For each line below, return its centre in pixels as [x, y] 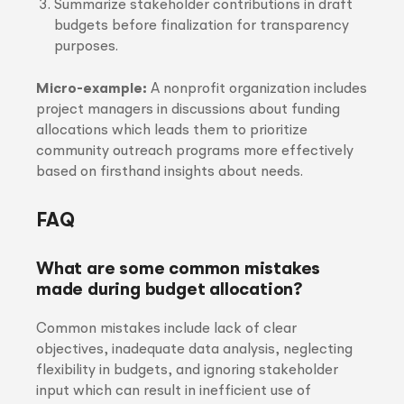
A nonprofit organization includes [257, 89]
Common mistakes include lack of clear [166, 329]
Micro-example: [92, 89]
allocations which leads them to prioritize [172, 131]
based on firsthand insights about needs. [170, 172]
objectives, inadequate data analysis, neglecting [194, 350]
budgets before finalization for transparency [202, 26]
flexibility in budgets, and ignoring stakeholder [187, 371]
